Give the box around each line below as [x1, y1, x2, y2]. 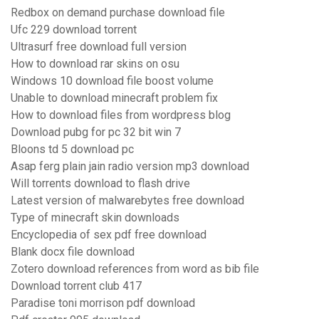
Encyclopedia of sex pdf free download [11, 228, 206, 242]
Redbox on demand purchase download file [11, 6, 225, 20]
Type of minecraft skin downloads [11, 211, 179, 225]
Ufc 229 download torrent [11, 23, 137, 37]
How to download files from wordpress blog [11, 108, 231, 122]
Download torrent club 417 [11, 279, 142, 293]
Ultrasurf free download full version [11, 40, 187, 54]
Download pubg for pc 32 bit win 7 [11, 125, 181, 140]
